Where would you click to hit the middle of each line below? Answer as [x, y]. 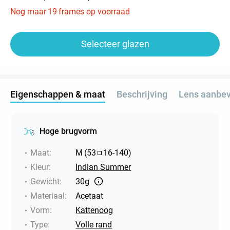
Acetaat [90, 196]
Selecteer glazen [115, 44]
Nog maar [28, 11]
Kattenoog [94, 210]
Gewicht [45, 181]
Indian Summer [103, 167]
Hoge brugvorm [69, 131]
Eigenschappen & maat [58, 94]
